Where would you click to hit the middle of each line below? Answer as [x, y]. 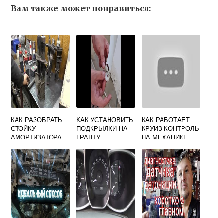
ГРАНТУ [88, 137]
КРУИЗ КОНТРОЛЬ [171, 128]
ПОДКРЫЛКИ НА [102, 128]
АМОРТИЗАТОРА [36, 137]
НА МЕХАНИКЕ [165, 137]
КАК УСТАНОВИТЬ [105, 119]
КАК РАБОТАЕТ [166, 119]
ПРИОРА [24, 146]
